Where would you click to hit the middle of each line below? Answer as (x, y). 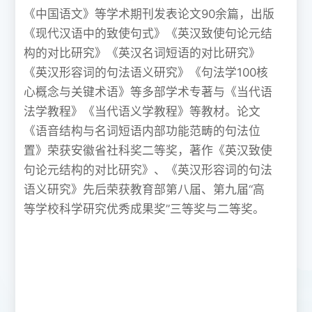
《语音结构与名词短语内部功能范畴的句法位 (142, 131)
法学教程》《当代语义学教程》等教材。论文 (142, 111)
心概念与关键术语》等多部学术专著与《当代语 (148, 92)
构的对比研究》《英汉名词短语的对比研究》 (142, 53)
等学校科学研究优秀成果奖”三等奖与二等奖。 (145, 209)
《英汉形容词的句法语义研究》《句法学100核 (146, 72)
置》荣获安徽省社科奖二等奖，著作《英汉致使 (148, 150)
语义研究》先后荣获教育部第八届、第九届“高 (145, 189)
